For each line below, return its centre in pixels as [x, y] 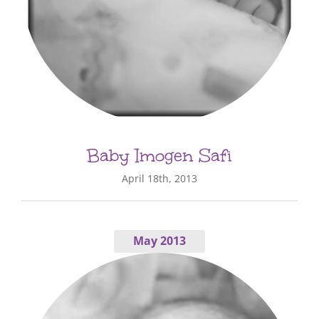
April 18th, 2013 [159, 178]
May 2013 [159, 241]
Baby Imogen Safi [159, 155]
